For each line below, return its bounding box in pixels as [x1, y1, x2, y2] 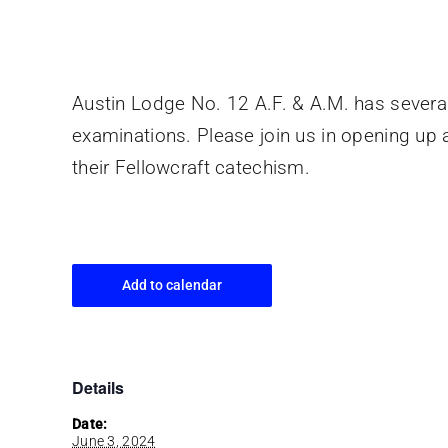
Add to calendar [122, 277, 222, 294]
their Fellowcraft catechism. [72, 155, 310, 179]
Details [72, 376, 124, 400]
